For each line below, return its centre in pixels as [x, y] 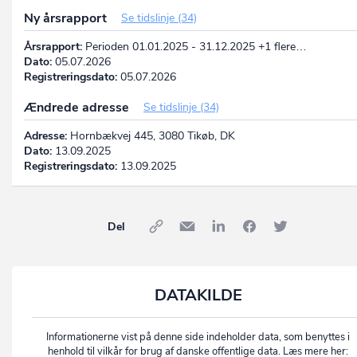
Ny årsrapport [67, 18]
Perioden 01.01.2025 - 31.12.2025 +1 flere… [194, 46]
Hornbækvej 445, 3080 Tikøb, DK [151, 135]
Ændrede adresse [78, 107]
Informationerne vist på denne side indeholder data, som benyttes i [198, 337]
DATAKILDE [198, 295]
